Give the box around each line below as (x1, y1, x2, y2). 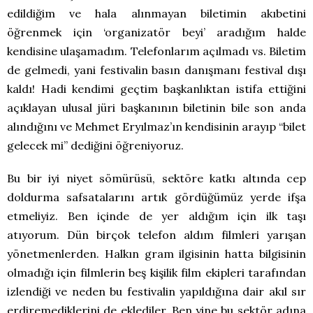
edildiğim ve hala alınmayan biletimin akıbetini (7, 6, 306, 20)
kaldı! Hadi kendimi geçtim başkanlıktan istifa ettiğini (7, 81, 306, 96)
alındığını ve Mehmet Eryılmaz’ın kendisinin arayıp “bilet (7, 119, 306, 133)
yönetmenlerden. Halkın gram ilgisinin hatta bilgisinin (7, 246, 306, 261)
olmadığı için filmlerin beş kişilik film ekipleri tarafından (7, 265, 306, 279)
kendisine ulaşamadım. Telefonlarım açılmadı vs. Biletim (7, 43, 306, 58)
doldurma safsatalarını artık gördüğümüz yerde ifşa (7, 189, 306, 204)
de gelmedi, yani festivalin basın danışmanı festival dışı (7, 62, 306, 77)
